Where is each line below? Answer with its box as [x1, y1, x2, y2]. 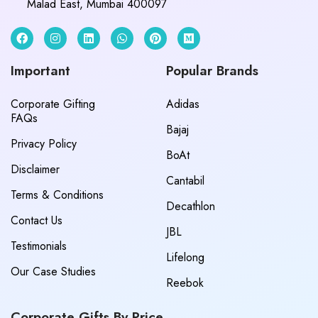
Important [11, 60, 70, 80]
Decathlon [166, 197, 215, 214]
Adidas [166, 95, 199, 112]
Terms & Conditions [11, 186, 104, 203]
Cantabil [166, 172, 204, 189]
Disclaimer [11, 160, 60, 177]
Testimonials [11, 237, 67, 254]
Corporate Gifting [11, 95, 95, 112]
